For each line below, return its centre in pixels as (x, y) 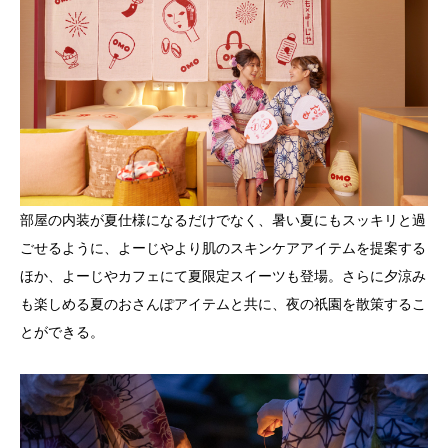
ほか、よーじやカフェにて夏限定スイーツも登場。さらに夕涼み (223, 276)
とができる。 (62, 332)
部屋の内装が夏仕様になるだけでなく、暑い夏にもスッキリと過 (223, 220)
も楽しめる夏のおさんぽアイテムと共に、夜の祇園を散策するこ (223, 304)
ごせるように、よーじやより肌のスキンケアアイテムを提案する (223, 248)
